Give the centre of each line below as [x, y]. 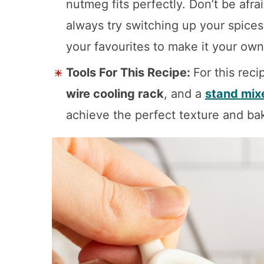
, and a [184, 93]
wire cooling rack [115, 93]
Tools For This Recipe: [130, 72]
